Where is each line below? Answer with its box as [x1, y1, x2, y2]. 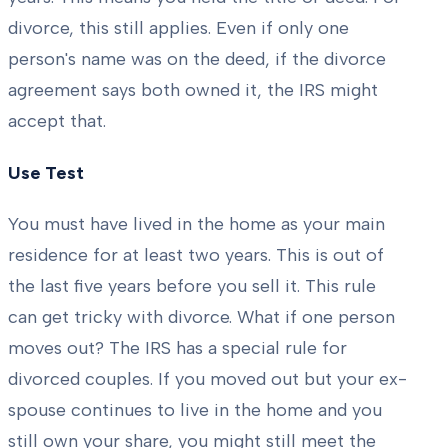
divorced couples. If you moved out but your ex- [8, 368, 407, 391]
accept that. [8, 110, 106, 133]
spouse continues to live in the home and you [8, 399, 382, 422]
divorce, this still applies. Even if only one [8, 17, 349, 40]
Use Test [8, 162, 84, 185]
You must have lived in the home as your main [8, 213, 385, 236]
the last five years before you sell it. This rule [8, 275, 376, 298]
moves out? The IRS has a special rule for [8, 337, 347, 360]
